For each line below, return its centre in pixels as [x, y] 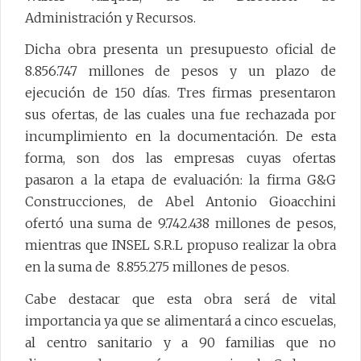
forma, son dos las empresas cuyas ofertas [180, 158]
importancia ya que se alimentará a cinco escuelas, [180, 321]
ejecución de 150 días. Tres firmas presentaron [180, 93]
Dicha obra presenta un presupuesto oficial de [180, 50]
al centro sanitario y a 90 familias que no [180, 343]
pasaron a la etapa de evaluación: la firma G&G [180, 180]
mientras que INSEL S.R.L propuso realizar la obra [180, 245]
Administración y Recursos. [114, 17]
